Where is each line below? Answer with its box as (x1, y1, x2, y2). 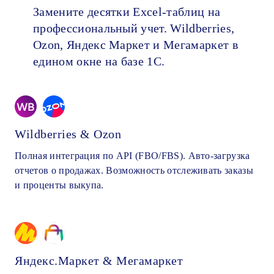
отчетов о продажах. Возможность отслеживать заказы (15, 165, 254, 176)
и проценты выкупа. (15, 179, 104, 190)
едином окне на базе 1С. (33, 54, 165, 68)
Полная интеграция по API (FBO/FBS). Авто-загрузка (15, 150, 250, 161)
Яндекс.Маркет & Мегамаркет (15, 253, 183, 267)
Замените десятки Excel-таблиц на (33, 4, 221, 18)
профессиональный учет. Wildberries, (33, 21, 235, 35)
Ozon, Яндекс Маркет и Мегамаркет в (33, 37, 238, 51)
